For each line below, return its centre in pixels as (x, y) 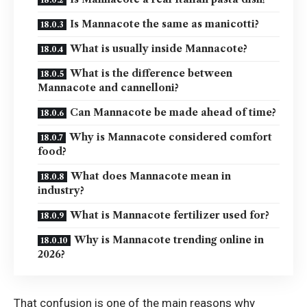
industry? (61, 191)
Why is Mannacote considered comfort (171, 137)
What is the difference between (151, 74)
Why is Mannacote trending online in (169, 240)
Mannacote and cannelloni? (108, 88)
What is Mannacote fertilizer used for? (170, 216)
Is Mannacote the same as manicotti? (164, 24)
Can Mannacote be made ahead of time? (173, 113)
